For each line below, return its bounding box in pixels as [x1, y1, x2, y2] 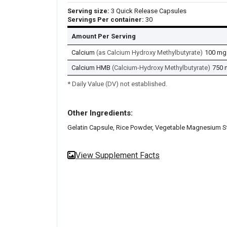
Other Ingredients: [67, 108, 133, 118]
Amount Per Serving [71, 32, 136, 40]
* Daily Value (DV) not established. [67, 80, 167, 88]
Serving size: [67, 7, 111, 15]
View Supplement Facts [75, 150, 160, 160]
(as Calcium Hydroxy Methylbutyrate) [95, 48, 203, 56]
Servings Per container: [67, 15, 145, 23]
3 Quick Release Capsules [111, 7, 186, 15]
